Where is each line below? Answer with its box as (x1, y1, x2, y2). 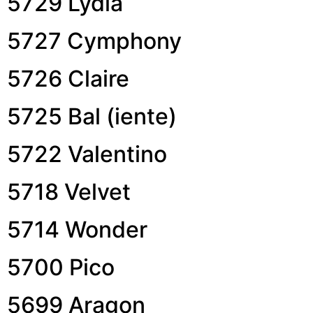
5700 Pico (7, 253, 115, 281)
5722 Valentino (7, 140, 167, 168)
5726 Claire (7, 64, 129, 92)
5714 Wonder (7, 215, 147, 243)
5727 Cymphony (7, 27, 182, 54)
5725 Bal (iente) (7, 102, 177, 130)
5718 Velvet (7, 177, 131, 205)
